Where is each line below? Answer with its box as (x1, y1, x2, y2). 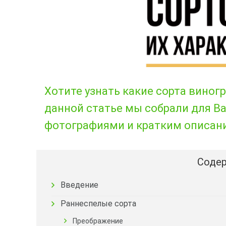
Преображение (73, 217, 123, 225)
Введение (61, 180, 98, 190)
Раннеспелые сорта (61, 199, 136, 208)
